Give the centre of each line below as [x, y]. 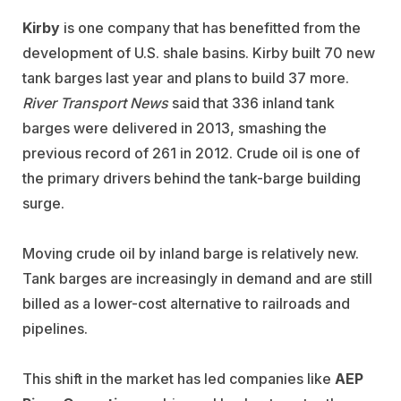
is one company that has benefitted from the [210, 27]
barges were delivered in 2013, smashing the [175, 128]
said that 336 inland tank [252, 102]
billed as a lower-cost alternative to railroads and [186, 303]
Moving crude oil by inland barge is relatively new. [191, 253]
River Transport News [95, 102]
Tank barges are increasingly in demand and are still [197, 278]
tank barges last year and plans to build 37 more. [186, 77]
